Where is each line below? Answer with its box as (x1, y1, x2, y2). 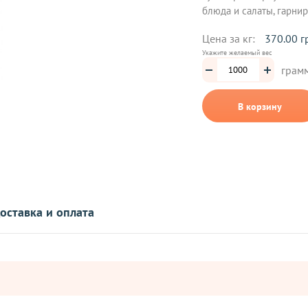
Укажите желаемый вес (201, 48, 272, 58)
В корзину (238, 100, 283, 113)
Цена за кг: (201, 32, 258, 46)
